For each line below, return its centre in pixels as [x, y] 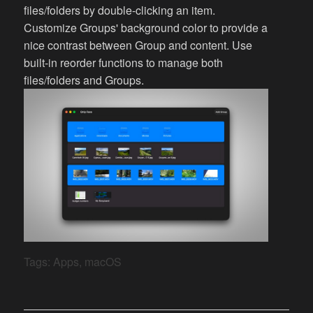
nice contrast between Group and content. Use [138, 45]
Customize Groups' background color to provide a [146, 28]
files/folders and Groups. [84, 80]
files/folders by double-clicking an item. [120, 10]
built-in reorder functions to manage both [124, 63]
